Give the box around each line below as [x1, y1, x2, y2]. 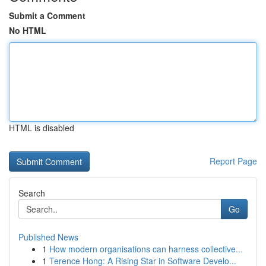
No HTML [9, 24, 46, 36]
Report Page [210, 155, 257, 167]
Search [18, 187, 45, 199]
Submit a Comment [9, 9, 85, 21]
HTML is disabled [9, 122, 74, 134]
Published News [18, 231, 78, 243]
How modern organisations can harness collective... [49, 243, 243, 255]
